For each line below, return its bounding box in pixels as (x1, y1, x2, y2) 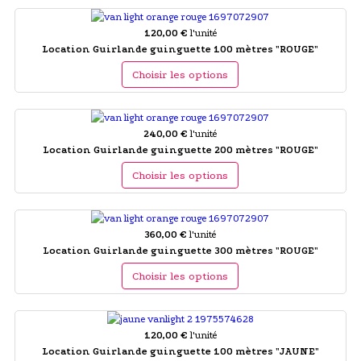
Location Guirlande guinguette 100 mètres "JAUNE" (41, 345, 319, 357)
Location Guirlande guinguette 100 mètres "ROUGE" (42, 43, 319, 55)
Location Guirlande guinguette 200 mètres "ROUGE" (42, 143, 318, 156)
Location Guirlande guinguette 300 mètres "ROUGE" (42, 244, 318, 256)
